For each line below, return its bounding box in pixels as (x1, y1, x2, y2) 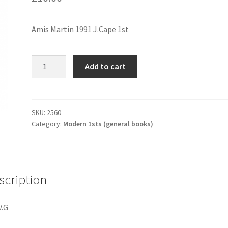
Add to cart (84, 61, 126, 72)
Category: (32, 119, 64, 129)
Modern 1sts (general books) (63, 119, 154, 129)
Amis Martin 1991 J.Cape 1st (32, 23, 129, 34)
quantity (31, 81, 61, 92)
